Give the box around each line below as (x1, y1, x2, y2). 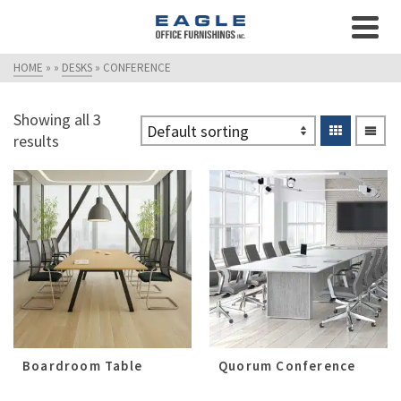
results (13, 131, 59, 151)
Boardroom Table (22, 357, 142, 374)
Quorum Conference (218, 357, 356, 374)
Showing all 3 (13, 109, 101, 130)
